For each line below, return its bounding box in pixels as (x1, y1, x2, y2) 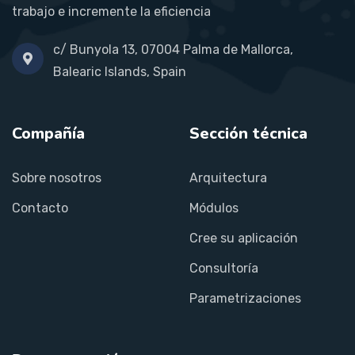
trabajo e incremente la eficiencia (12, 3, 211, 19)
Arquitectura (189, 170, 267, 185)
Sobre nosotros (12, 170, 101, 185)
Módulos (189, 200, 239, 216)
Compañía (12, 122, 85, 144)
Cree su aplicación (189, 230, 298, 246)
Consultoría (189, 260, 258, 276)
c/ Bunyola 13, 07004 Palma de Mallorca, (53, 41, 293, 57)
